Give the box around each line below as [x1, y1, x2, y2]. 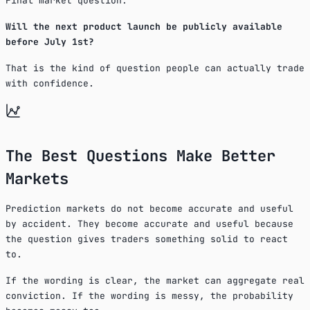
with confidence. [6, 77, 94, 89]
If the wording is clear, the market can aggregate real [6, 274, 304, 286]
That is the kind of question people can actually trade [6, 62, 304, 74]
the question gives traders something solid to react [6, 232, 288, 245]
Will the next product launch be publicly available [6, 20, 282, 33]
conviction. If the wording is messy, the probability [6, 289, 293, 302]
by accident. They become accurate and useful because [6, 217, 293, 230]
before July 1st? [6, 35, 94, 48]
